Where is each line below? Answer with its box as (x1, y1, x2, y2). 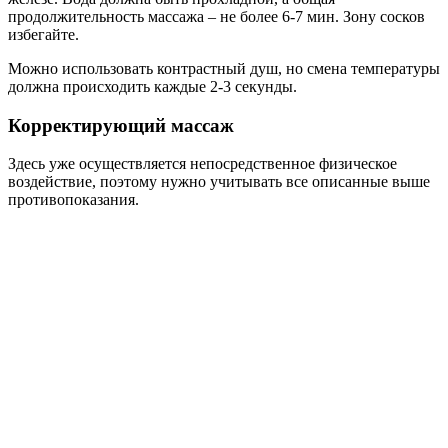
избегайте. (8, 25, 79, 43)
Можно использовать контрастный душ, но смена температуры (8, 59, 440, 77)
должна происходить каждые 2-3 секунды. (8, 77, 297, 95)
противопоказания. (8, 191, 139, 209)
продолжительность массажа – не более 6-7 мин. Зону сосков (8, 7, 425, 25)
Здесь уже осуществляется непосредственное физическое (8, 155, 397, 173)
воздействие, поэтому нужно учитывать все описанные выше (8, 173, 430, 191)
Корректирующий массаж (8, 114, 234, 136)
